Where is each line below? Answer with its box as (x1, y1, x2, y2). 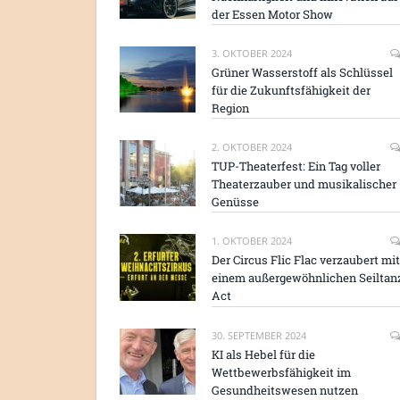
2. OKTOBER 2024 (212, 140, 292, 154)
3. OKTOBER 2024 (212, 46, 292, 60)
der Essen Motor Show (212, 5, 333, 22)
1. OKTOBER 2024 (212, 234, 292, 248)
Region (212, 99, 249, 116)
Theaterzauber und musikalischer (212, 176, 396, 193)
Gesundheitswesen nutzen (212, 381, 358, 398)
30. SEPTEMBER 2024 (212, 328, 306, 342)
